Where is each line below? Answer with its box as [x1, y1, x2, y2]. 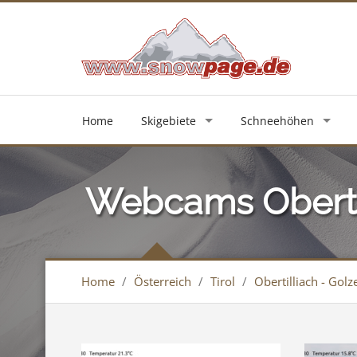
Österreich [134, 273, 191, 290]
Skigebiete [141, 113, 196, 129]
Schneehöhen [241, 113, 314, 129]
